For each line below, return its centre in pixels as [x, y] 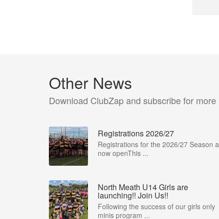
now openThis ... [123, 153]
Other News [90, 82]
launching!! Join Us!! [133, 195]
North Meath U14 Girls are [143, 187]
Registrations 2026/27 [136, 133]
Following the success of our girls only [156, 206]
